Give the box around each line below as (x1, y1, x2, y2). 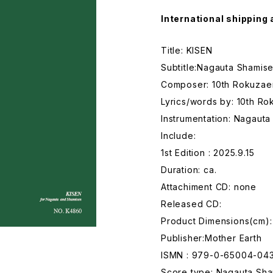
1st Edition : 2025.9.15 (161, 147, 255, 158)
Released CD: (161, 199, 222, 209)
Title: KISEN (161, 45, 213, 55)
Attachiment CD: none (161, 182, 257, 192)
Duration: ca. (161, 165, 217, 175)
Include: (161, 130, 196, 141)
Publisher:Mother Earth (161, 233, 262, 243)
